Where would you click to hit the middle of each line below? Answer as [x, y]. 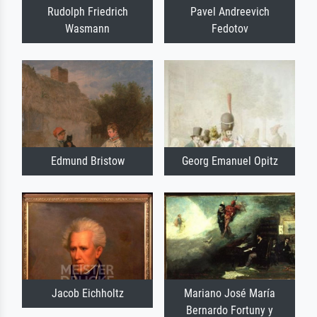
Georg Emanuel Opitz [230, 161]
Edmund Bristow [87, 161]
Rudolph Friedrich [87, 11]
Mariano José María [230, 294]
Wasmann [87, 28]
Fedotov [230, 28]
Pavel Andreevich [230, 11]
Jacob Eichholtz [87, 294]
